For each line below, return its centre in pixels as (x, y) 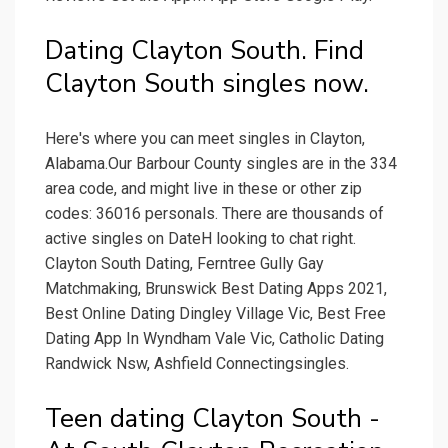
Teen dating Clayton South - (212, 419)
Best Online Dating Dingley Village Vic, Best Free (215, 314)
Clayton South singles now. (207, 84)
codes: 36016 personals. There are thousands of (214, 214)
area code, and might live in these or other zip (203, 189)
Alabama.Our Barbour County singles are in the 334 (221, 164)
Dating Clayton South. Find (204, 51)
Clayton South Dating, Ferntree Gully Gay (184, 264)
